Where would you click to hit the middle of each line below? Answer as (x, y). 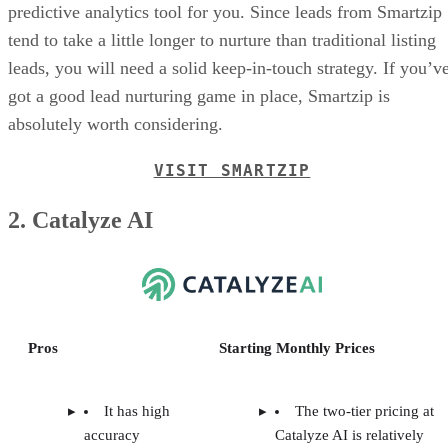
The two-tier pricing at (364, 410)
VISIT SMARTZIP (232, 170)
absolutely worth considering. (115, 123)
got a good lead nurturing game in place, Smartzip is (199, 95)
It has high (137, 410)
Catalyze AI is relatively (349, 434)
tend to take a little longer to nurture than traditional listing (222, 39)
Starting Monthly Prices (297, 347)
